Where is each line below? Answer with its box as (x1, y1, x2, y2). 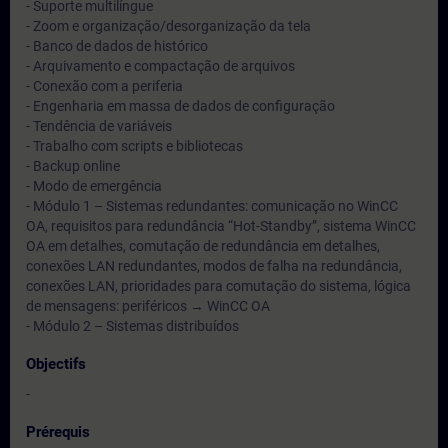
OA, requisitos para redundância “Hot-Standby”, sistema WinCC (26, 218, 416, 234)
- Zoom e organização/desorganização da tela (26, 18, 311, 34)
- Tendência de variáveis (26, 118, 172, 134)
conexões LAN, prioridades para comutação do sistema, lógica (26, 278, 411, 294)
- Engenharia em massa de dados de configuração (26, 98, 335, 114)
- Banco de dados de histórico (26, 38, 208, 54)
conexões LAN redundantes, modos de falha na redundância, (26, 258, 402, 274)
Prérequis (26, 423, 90, 441)
